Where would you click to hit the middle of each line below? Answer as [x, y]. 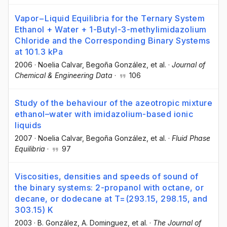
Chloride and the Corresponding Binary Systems [112, 40]
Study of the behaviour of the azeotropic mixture [113, 103]
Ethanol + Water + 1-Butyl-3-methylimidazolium [111, 29]
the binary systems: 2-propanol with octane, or [109, 188]
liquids [28, 125]
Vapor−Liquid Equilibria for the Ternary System [110, 18]
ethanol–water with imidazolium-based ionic [104, 114]
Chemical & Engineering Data [64, 75]
